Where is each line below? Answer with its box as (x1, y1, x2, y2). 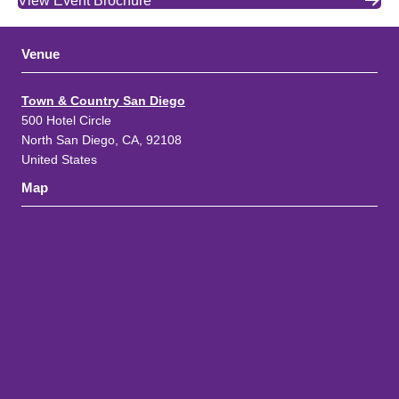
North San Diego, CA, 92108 (21, 133, 182, 147)
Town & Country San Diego (21, 94, 185, 108)
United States (21, 152, 97, 167)
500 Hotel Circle (21, 113, 111, 127)
